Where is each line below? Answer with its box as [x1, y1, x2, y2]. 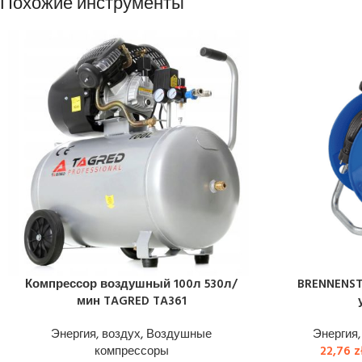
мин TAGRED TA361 [76, 292, 187, 311]
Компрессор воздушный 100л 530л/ [25, 275, 238, 294]
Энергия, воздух [51, 325, 141, 344]
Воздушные [146, 325, 212, 344]
